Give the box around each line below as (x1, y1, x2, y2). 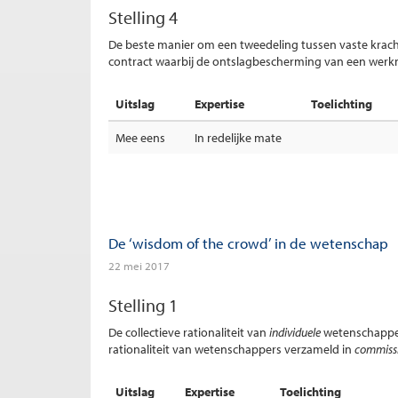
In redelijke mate (195, 130, 282, 146)
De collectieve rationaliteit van (108, 324, 269, 340)
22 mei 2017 (108, 259, 170, 273)
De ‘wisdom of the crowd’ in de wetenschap (108, 234, 388, 252)
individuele (269, 324, 321, 340)
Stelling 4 (108, 6, 178, 28)
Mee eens (115, 130, 165, 146)
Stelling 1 (108, 294, 178, 316)
